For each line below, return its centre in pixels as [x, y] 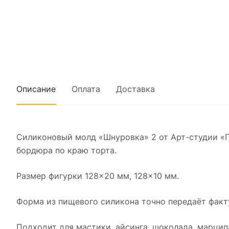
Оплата [86, 89]
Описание [36, 89]
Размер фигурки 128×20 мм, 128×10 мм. [98, 176]
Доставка [135, 89]
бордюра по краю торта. [66, 150]
